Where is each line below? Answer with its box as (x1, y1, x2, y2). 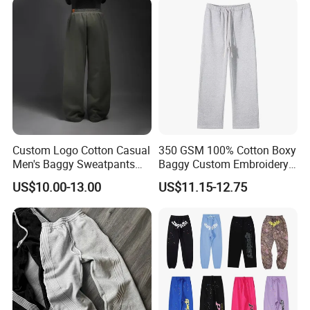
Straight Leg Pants (12, 170, 104, 185)
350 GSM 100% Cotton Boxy (158, 142, 296, 158)
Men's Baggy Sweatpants (12, 156, 136, 172)
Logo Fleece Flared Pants (158, 170, 282, 185)
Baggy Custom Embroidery (158, 156, 289, 172)
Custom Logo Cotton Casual (12, 142, 151, 158)
